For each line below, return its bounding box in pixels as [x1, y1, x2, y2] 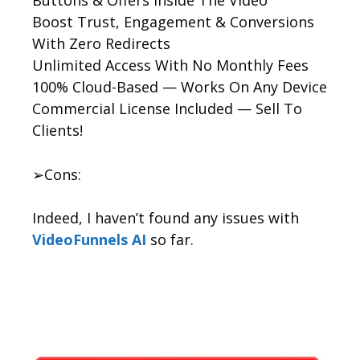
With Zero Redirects [32, 33, 170, 53]
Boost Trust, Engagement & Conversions [32, 11, 314, 31]
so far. [146, 229, 194, 249]
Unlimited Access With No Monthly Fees [32, 55, 309, 75]
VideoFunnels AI [32, 229, 146, 249]
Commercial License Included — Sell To [32, 98, 302, 118]
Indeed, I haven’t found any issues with [32, 207, 299, 227]
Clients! [32, 120, 83, 140]
